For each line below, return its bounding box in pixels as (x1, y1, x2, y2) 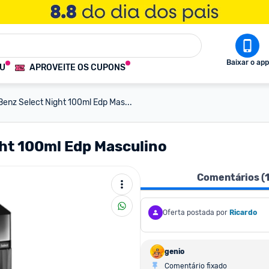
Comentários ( (197, 172, 265, 183)
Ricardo (229, 208, 257, 217)
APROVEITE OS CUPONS (29, 62, 125, 73)
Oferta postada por (163, 208, 228, 217)
